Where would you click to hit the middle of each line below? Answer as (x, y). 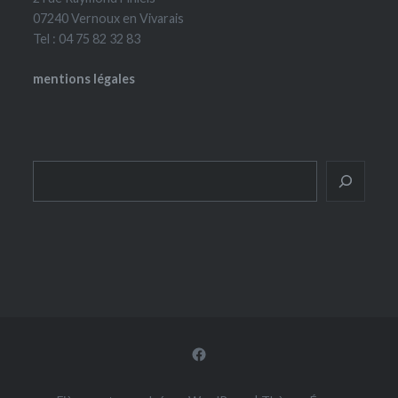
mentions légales (84, 78)
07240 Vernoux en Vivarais (109, 19)
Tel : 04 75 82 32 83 (87, 39)
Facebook (225, 351)
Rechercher (67, 171)
